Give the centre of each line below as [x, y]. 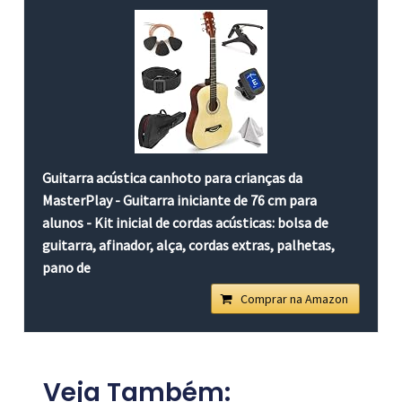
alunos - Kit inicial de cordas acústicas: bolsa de [186, 222]
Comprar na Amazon [294, 298]
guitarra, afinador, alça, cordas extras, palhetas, [189, 245]
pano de [67, 267]
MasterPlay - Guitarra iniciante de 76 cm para [180, 200]
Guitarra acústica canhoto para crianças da [173, 177]
